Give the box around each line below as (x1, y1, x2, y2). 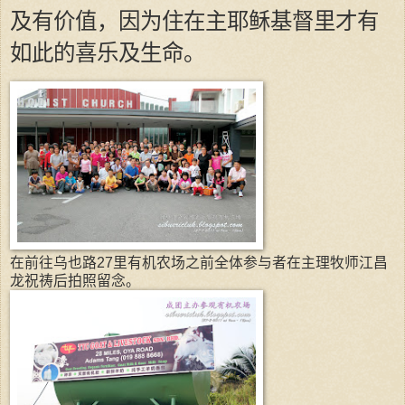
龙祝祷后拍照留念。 (10, 273, 140, 289)
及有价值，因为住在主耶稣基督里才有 (10, 5, 379, 36)
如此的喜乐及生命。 (10, 37, 205, 68)
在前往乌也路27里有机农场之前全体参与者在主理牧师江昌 (10, 255, 388, 271)
